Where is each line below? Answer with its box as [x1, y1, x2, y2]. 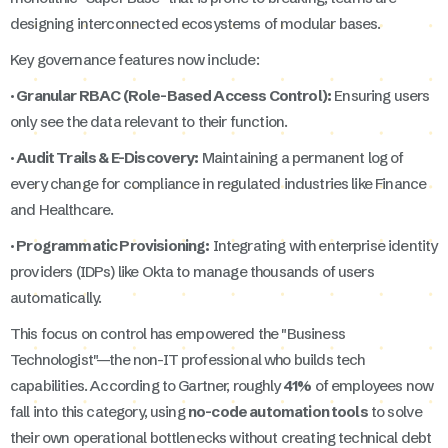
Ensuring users [331, 85, 430, 105]
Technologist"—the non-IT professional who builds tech [10, 349, 365, 369]
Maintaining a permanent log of [198, 147, 404, 167]
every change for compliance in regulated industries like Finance [10, 173, 427, 193]
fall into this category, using [10, 401, 188, 421]
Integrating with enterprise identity [209, 235, 438, 255]
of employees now [311, 375, 434, 395]
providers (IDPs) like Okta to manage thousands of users [10, 261, 374, 281]
